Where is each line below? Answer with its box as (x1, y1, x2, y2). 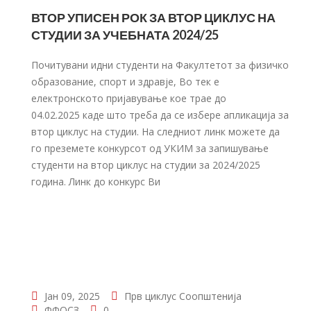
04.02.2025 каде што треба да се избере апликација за (31, 108, 289, 121)
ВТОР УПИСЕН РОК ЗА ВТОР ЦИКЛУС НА (31, 10, 276, 25)
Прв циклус (124, 289, 176, 303)
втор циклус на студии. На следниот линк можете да (31, 125, 280, 138)
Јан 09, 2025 (42, 289, 100, 303)
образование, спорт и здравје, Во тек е (31, 75, 219, 88)
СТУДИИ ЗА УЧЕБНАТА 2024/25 (31, 27, 219, 42)
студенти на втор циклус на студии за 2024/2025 (31, 158, 260, 171)
